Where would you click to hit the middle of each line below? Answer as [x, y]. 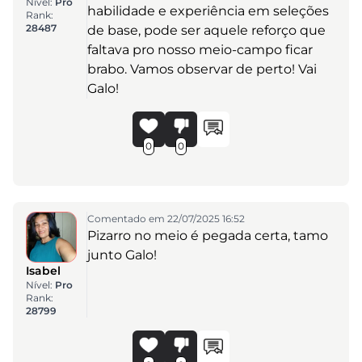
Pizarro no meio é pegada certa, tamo [207, 236]
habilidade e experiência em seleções [208, 11]
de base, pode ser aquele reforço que [206, 31]
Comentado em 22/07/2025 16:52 [166, 219]
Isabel [43, 271]
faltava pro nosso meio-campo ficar [200, 50]
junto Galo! [122, 255]
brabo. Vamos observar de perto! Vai [202, 69]
